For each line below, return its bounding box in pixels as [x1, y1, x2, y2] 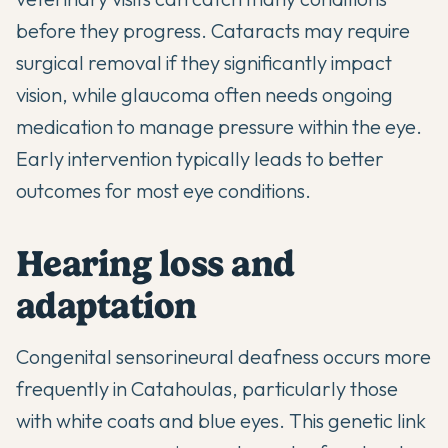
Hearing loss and [16, 242, 295, 286]
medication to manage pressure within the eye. [16, 114, 422, 140]
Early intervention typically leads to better [16, 146, 384, 172]
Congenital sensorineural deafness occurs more [16, 344, 431, 370]
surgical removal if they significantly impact [16, 50, 392, 76]
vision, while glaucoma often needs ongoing [16, 82, 393, 108]
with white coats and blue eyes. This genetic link [16, 408, 426, 434]
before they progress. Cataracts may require [16, 18, 410, 44]
